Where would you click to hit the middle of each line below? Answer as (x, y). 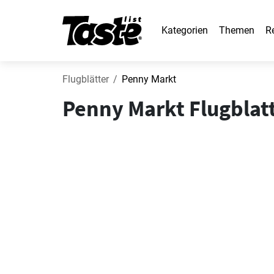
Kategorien (185, 30)
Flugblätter (86, 79)
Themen (237, 30)
